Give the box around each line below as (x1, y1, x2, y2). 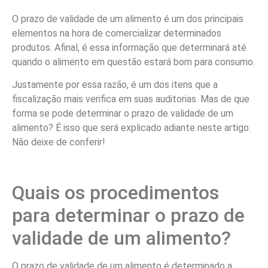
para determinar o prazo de (12, 204, 245, 227)
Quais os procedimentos (12, 181, 219, 205)
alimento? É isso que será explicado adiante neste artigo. (12, 122, 251, 134)
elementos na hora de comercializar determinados (12, 27, 221, 39)
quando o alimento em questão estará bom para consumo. (12, 56, 255, 68)
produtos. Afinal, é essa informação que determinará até (12, 41, 246, 53)
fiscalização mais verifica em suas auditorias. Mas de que (12, 93, 249, 105)
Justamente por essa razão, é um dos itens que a (12, 79, 218, 91)
